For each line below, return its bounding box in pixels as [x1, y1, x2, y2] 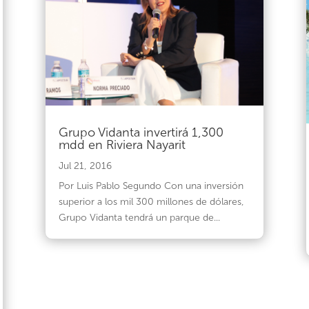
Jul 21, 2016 [58, 159, 112, 172]
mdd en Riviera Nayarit [58, 137, 186, 152]
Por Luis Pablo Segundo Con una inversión [58, 179, 243, 192]
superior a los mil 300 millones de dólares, [58, 195, 244, 208]
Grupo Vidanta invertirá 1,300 [58, 124, 223, 140]
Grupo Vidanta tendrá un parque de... [58, 211, 220, 223]
